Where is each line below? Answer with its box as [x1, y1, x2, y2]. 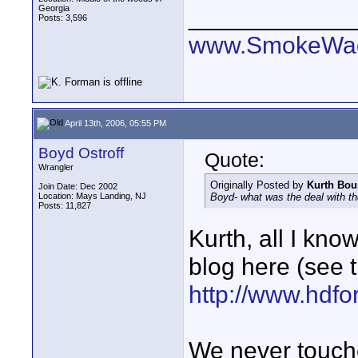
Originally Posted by [210, 179, 307, 191]
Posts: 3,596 [38, 13, 87, 22]
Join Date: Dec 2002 [38, 181, 117, 191]
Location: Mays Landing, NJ [38, 191, 146, 201]
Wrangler [38, 162, 74, 172]
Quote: [205, 149, 265, 171]
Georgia [38, 3, 70, 13]
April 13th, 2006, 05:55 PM [63, 117, 166, 128]
